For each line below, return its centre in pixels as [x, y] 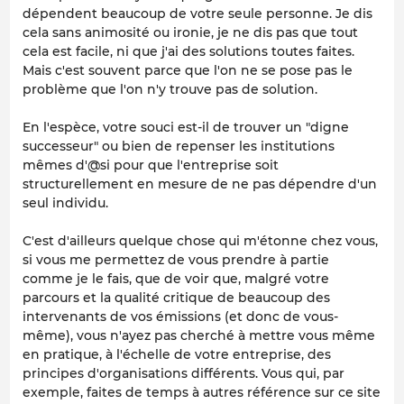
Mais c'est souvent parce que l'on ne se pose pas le [188, 70]
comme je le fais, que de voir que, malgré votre [176, 278]
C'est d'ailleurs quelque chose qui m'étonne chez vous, [200, 240]
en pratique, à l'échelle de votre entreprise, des [177, 354]
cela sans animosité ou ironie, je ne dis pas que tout [190, 32]
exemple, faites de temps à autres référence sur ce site [202, 392]
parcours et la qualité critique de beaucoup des [176, 297]
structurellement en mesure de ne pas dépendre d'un [200, 184]
